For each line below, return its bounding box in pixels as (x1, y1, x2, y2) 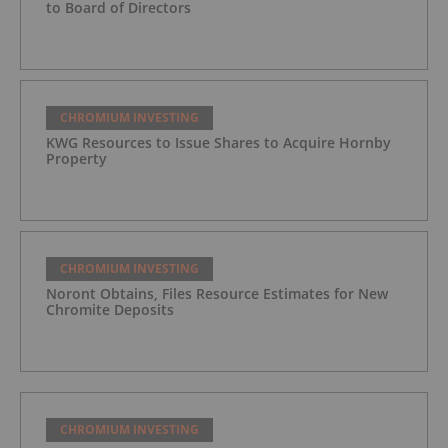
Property (46, 149, 107, 169)
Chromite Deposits (46, 300, 174, 320)
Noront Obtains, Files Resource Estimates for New (46, 284, 388, 304)
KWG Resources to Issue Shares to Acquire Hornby (46, 133, 391, 153)
